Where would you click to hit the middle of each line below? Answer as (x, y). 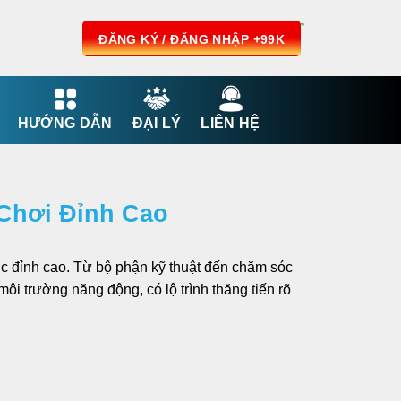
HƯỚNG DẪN (65, 123)
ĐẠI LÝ (157, 123)
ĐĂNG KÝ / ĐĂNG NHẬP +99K (192, 39)
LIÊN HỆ (230, 123)
